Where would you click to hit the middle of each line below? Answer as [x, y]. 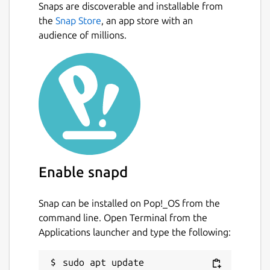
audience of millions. [83, 35]
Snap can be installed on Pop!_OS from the [129, 203]
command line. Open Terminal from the [123, 217]
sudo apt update [103, 262]
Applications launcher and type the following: [135, 232]
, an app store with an [147, 20]
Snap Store [78, 20]
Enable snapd [83, 172]
